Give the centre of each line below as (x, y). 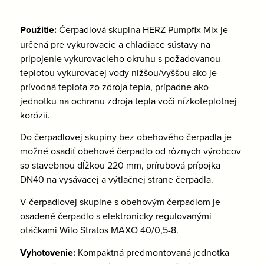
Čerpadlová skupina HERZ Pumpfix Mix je (142, 29)
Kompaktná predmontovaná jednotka (152, 252)
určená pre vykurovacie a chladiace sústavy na (115, 44)
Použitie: (38, 29)
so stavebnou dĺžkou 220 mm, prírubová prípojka (120, 165)
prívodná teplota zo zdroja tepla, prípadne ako (114, 86)
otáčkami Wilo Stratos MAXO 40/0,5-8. (99, 230)
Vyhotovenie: (47, 252)
